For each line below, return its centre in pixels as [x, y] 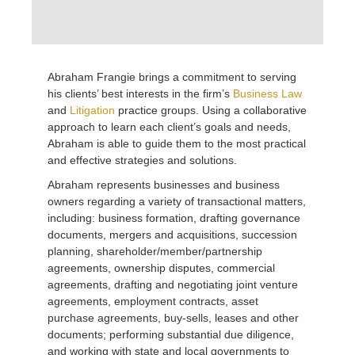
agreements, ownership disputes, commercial [161, 267]
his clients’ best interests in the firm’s [140, 93]
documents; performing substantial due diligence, [171, 334]
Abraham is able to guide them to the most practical [177, 143]
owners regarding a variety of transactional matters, [177, 201]
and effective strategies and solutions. [142, 160]
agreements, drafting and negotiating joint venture [173, 284]
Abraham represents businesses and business [164, 184]
